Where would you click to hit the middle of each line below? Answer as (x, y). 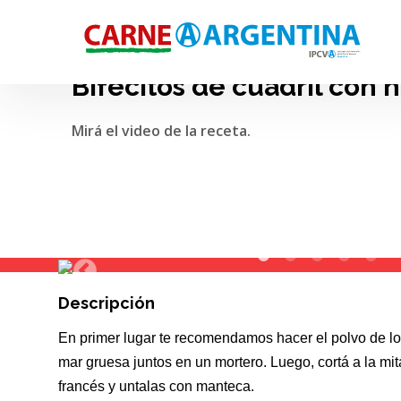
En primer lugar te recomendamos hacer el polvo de (224, 338)
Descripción (107, 303)
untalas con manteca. (187, 386)
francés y (89, 386)
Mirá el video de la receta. (161, 131)
